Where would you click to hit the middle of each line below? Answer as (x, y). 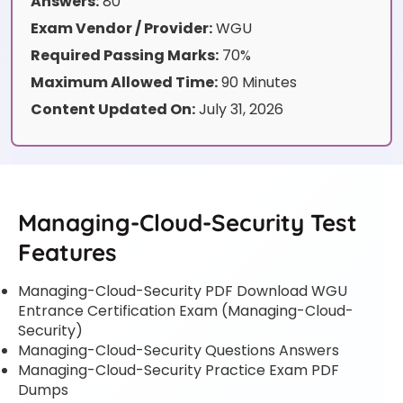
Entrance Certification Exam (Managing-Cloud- (186, 311)
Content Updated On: (113, 110)
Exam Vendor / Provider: (121, 29)
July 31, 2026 (239, 110)
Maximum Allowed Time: (124, 83)
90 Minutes (257, 83)
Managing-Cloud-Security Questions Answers (179, 351)
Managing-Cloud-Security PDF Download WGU (183, 291)
